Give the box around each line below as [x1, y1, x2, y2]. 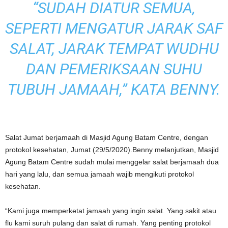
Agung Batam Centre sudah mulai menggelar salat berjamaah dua [5, 158, 219, 166]
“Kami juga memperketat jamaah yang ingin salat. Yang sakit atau [5, 207, 216, 215]
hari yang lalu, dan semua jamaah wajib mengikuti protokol [5, 170, 194, 178]
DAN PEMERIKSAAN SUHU [26, 60, 202, 78]
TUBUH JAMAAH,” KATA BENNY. [8, 80, 220, 98]
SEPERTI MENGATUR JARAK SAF [5, 19, 223, 37]
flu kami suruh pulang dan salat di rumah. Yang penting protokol [5, 219, 211, 227]
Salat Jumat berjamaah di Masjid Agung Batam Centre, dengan [5, 133, 208, 141]
